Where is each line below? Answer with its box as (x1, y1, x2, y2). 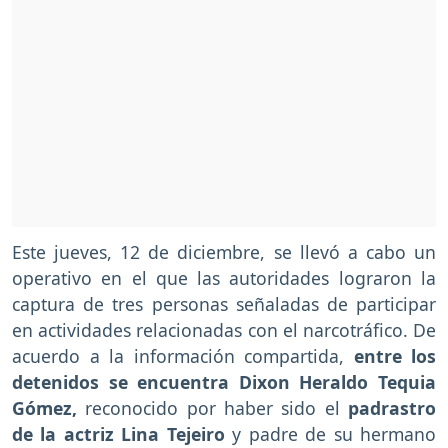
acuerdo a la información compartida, (12, 344, 354, 369)
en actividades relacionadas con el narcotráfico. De (12, 318, 436, 343)
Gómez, (12, 396, 77, 421)
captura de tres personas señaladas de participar (12, 292, 436, 317)
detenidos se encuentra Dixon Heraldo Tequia (12, 370, 436, 395)
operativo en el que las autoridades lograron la (12, 266, 436, 291)
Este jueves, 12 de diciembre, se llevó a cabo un (12, 240, 436, 265)
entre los (353, 344, 436, 369)
